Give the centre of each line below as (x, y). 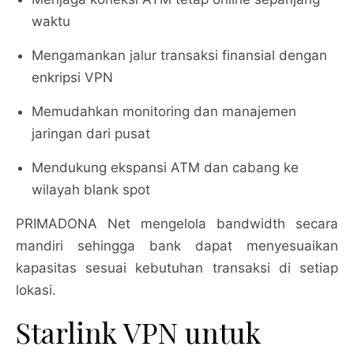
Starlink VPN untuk (138, 332)
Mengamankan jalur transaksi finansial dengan (179, 55)
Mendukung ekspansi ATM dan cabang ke (165, 168)
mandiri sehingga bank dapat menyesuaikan (177, 246)
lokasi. (36, 290)
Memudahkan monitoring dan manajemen (164, 111)
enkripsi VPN (72, 77)
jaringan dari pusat (91, 134)
